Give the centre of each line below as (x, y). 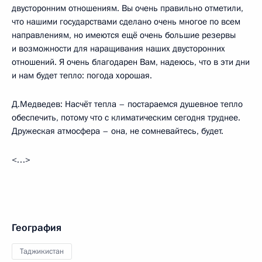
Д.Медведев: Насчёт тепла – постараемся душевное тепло (127, 104)
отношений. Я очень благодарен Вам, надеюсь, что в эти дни (131, 62)
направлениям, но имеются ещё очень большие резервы (124, 35)
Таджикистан (42, 251)
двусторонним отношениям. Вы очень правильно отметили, (127, 8)
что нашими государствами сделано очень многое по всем (126, 22)
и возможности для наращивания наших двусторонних (118, 49)
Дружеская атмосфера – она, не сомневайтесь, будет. (118, 131)
